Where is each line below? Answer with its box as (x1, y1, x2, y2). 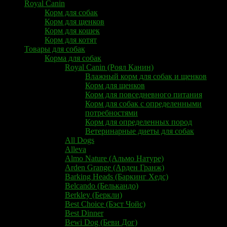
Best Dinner (65, 208, 103, 217)
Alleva (65, 144, 86, 154)
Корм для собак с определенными (85, 99, 202, 108)
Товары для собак (24, 44, 85, 53)
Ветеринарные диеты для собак (85, 126, 194, 135)
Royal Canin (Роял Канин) (65, 62, 154, 71)
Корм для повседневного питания (85, 90, 202, 99)
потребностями (85, 108, 138, 117)
